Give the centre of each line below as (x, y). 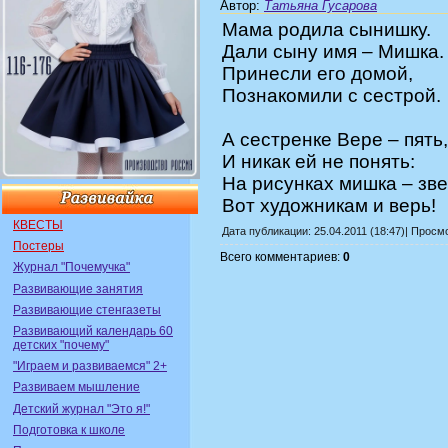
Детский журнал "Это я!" (81, 408)
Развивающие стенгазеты (87, 309)
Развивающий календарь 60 (93, 330)
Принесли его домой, (317, 74)
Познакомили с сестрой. (331, 96)
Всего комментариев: (281, 257)
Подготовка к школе (69, 429)
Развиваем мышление (76, 387)
